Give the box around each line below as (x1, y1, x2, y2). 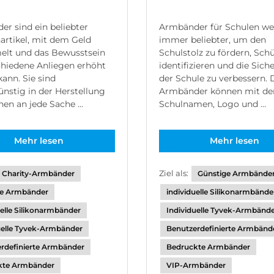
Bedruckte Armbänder (166, 242, 250, 251)
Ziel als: (158, 168, 190, 178)
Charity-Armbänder (1, 169, 75, 178)
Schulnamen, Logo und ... (158, 98, 266, 109)
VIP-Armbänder (166, 261, 226, 270)
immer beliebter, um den (158, 34, 266, 45)
